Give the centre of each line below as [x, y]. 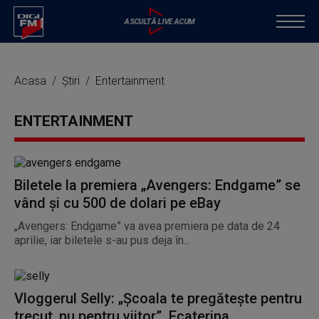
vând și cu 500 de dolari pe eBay [117, 203]
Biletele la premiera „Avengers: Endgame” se [157, 185]
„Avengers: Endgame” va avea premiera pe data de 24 [147, 226]
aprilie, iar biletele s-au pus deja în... [102, 240]
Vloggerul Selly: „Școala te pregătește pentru [158, 298]
